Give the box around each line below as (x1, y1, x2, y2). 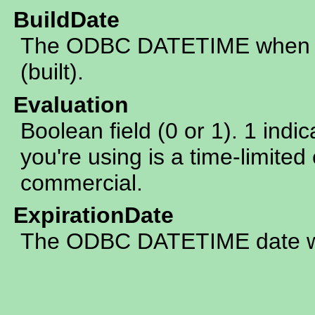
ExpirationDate (13, 202, 174, 229)
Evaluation (13, 91, 129, 117)
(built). (20, 58, 84, 84)
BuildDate (13, 6, 120, 32)
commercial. (20, 169, 143, 195)
